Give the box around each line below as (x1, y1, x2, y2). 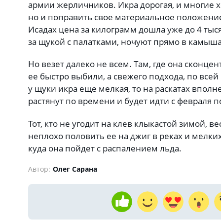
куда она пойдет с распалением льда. (28, 142, 182, 154)
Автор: (28, 164, 50, 174)
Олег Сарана (53, 164, 97, 174)
